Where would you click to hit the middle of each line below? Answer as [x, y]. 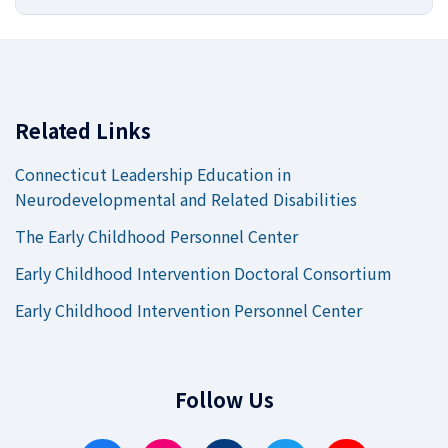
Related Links [83, 130]
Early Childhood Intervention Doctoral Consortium [203, 273]
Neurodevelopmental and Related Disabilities [186, 199]
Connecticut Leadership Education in [153, 174]
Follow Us [224, 399]
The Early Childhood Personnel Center [156, 236]
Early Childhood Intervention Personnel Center [188, 310]
